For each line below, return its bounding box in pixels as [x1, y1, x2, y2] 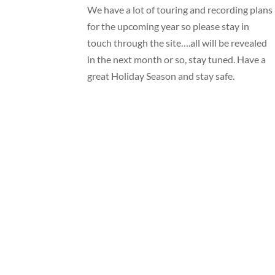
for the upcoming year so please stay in [87, 20, 250, 33]
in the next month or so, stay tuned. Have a [87, 53, 266, 66]
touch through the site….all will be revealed [87, 37, 268, 49]
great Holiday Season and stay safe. [87, 70, 235, 82]
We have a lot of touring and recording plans [87, 4, 273, 16]
